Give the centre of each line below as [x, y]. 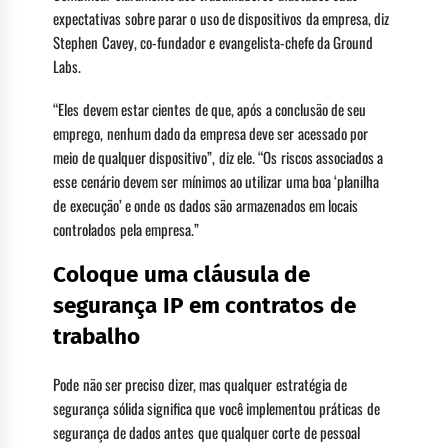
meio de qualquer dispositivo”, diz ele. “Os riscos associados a [218, 156]
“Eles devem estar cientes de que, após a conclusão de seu [210, 108]
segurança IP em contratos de [204, 306]
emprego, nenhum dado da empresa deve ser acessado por [210, 132]
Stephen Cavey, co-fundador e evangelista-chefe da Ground [213, 41]
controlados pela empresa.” [126, 228]
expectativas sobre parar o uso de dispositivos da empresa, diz [221, 17]
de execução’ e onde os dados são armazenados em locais [206, 204]
